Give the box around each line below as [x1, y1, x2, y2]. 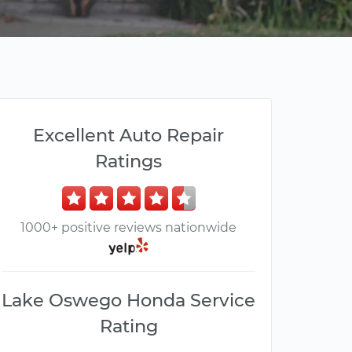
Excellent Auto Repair [33, 124, 224, 146]
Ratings [95, 150, 162, 172]
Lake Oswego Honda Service [2, 289, 255, 312]
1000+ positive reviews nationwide [20, 220, 236, 235]
